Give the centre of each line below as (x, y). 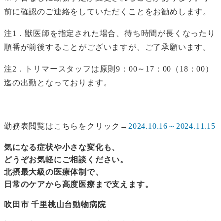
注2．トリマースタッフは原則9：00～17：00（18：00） (109, 69)
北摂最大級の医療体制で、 (54, 172)
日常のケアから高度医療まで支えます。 (79, 184)
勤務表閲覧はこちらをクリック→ (66, 126)
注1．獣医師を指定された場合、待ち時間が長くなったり (110, 33)
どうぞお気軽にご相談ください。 (66, 159)
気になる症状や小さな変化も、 (62, 147)
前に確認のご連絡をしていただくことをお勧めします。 (108, 11)
